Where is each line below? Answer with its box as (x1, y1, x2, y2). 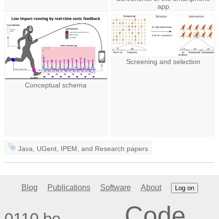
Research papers (95, 144, 149, 153)
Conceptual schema (25, 81, 87, 89)
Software (100, 183, 131, 192)
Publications (47, 183, 90, 192)
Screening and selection (126, 57, 200, 66)
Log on (175, 184, 194, 192)
